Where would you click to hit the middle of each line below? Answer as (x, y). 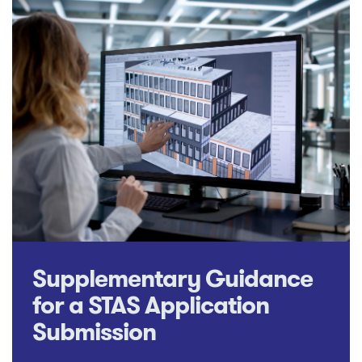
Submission (94, 332)
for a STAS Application (151, 305)
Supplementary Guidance (173, 279)
